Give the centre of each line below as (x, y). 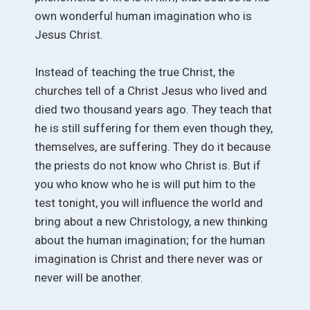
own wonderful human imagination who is (143, 16)
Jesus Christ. (69, 34)
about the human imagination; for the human (150, 240)
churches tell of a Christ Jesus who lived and (151, 91)
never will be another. (89, 278)
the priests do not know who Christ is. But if (148, 166)
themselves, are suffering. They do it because (153, 147)
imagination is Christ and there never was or (149, 259)
